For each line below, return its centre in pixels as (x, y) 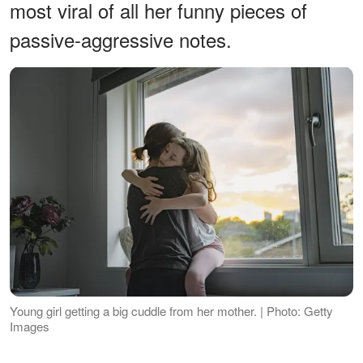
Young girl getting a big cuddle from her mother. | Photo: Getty (171, 311)
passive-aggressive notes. (121, 40)
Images (30, 327)
